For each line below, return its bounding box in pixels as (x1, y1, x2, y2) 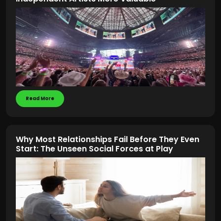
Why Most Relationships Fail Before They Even (16, 134, 199, 145)
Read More (26, 95, 54, 102)
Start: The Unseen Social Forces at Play (16, 143, 173, 154)
